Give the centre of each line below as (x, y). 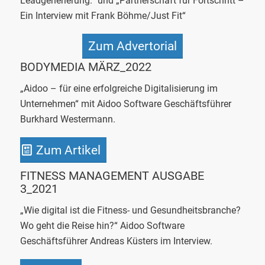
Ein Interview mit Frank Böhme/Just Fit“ (103, 16)
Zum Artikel (68, 150)
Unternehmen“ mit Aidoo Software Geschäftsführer (125, 104)
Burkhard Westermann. (67, 119)
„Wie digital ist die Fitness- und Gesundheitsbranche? (130, 211)
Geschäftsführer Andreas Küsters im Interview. (116, 241)
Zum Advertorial (132, 46)
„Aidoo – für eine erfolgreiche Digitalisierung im (119, 89)
